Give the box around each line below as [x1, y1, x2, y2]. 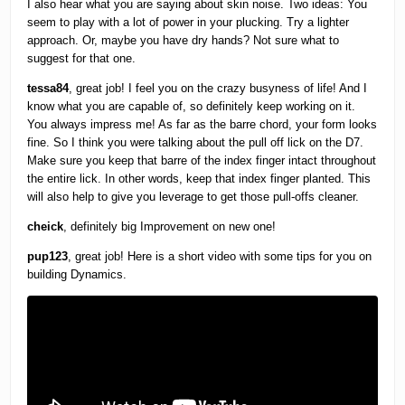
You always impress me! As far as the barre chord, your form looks [27, 118, 378, 132]
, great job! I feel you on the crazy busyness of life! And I [69, 81, 368, 96]
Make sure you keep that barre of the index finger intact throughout [27, 154, 377, 168]
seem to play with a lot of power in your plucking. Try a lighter [27, 15, 350, 30]
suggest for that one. [27, 52, 137, 66]
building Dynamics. [27, 268, 127, 282]
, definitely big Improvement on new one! [63, 220, 277, 234]
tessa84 [27, 81, 70, 96]
